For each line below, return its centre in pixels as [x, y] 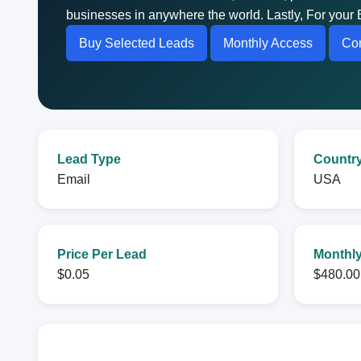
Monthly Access [268, 43]
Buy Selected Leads [137, 43]
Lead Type [89, 159]
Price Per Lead [102, 254]
